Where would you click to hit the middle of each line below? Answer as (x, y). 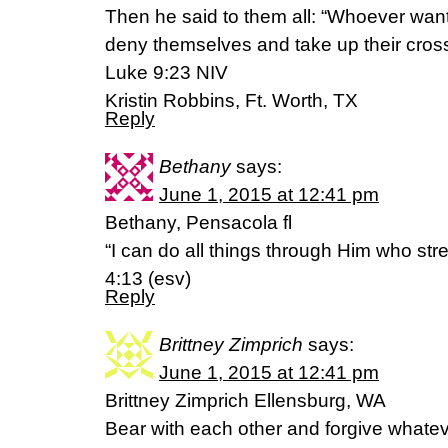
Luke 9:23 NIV (166, 72)
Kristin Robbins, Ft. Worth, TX (231, 100)
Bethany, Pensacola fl (198, 222)
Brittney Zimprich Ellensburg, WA (245, 400)
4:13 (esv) (148, 278)
